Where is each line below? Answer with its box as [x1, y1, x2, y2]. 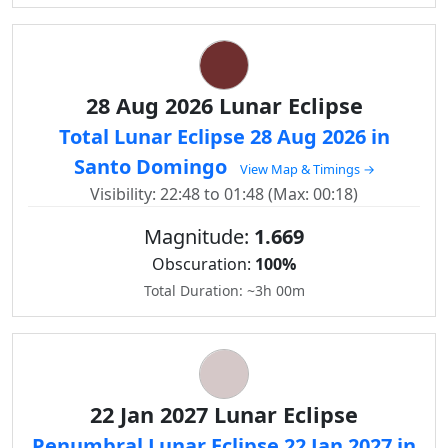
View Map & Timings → [239, 160, 375, 178]
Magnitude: [144, 223, 254, 250]
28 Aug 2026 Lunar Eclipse [85, 91, 363, 120]
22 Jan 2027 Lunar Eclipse [90, 400, 358, 429]
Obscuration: [152, 253, 255, 275]
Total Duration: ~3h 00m [143, 281, 305, 300]
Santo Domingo [73, 153, 232, 180]
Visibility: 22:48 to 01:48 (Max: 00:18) [90, 183, 358, 205]
